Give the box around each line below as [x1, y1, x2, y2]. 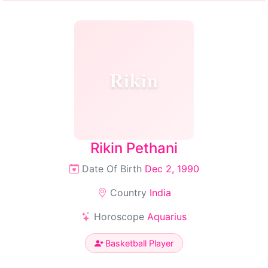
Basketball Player [103, 238, 173, 248]
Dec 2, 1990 [144, 163, 199, 175]
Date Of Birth [78, 163, 145, 175]
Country [106, 187, 150, 199]
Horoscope [91, 211, 147, 223]
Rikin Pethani [90, 139, 178, 157]
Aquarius [147, 211, 187, 223]
